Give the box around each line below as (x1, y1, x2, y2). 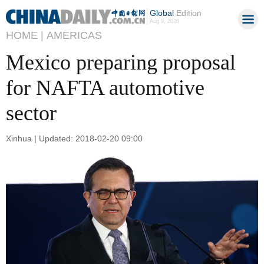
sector (6, 101, 57, 125)
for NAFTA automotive (6, 76, 204, 100)
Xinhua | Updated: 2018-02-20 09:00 (6, 133, 143, 143)
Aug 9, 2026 (149, 18, 179, 24)
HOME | (6, 29, 44, 41)
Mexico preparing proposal (6, 51, 236, 74)
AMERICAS (47, 29, 102, 41)
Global (149, 8, 174, 18)
